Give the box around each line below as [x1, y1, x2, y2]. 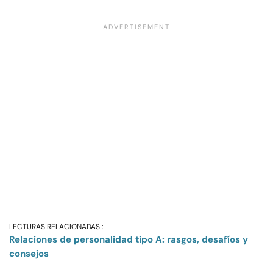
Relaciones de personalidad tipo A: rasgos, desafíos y [9, 233, 248, 246]
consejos [9, 247, 49, 260]
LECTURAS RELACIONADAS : [9, 222, 103, 232]
